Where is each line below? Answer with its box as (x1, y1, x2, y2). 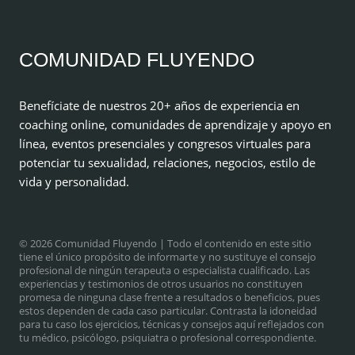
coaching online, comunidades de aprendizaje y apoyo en (19, 116, 331, 133)
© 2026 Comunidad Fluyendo (19, 236, 157, 251)
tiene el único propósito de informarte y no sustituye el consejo (19, 250, 316, 265)
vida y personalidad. (19, 174, 129, 190)
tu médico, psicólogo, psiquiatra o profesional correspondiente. (19, 330, 316, 345)
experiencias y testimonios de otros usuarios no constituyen (19, 277, 303, 292)
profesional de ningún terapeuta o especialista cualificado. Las (19, 263, 310, 278)
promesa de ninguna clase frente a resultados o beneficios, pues (19, 290, 320, 305)
